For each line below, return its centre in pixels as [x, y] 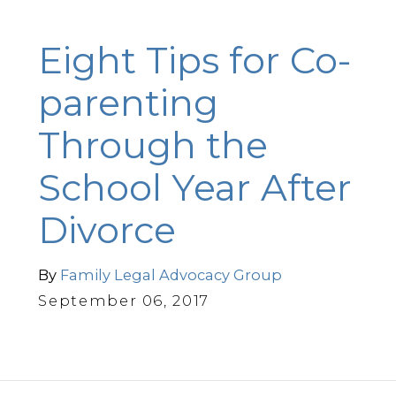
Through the [153, 145]
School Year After [195, 188]
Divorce [107, 230]
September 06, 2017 [124, 300]
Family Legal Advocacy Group [171, 274]
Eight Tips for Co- [195, 61]
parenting [129, 103]
